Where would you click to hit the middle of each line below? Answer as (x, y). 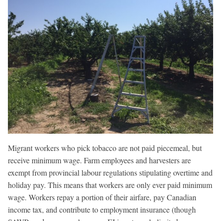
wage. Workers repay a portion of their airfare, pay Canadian (102, 197)
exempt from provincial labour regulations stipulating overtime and (110, 172)
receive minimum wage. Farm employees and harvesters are (99, 160)
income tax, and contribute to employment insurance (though (102, 209)
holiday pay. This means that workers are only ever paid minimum (110, 184)
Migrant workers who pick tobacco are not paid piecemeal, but (105, 147)
